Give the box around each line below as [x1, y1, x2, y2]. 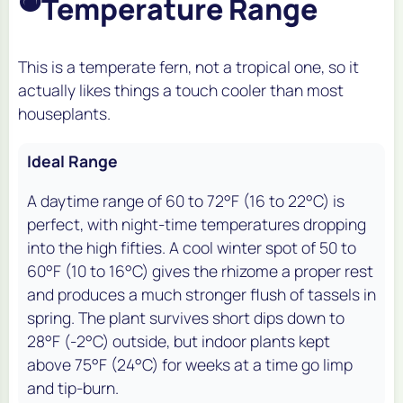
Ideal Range [27, 149, 118, 172]
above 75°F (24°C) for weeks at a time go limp [27, 353, 353, 375]
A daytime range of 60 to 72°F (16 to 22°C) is [27, 189, 345, 211]
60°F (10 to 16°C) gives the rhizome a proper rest [27, 259, 373, 282]
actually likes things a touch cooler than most [18, 78, 344, 101]
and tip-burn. [27, 376, 119, 399]
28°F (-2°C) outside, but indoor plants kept [27, 329, 330, 352]
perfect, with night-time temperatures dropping [27, 212, 366, 235]
